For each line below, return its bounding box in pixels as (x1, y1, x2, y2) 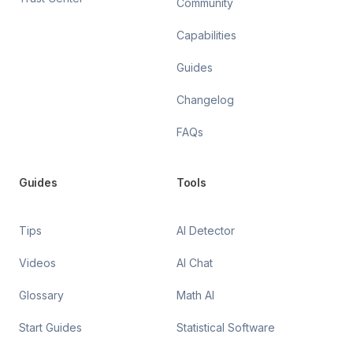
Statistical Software (176, 320, 275, 334)
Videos (19, 255, 56, 269)
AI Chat (176, 255, 213, 269)
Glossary (19, 288, 64, 302)
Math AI (176, 288, 214, 302)
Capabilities (176, 28, 236, 42)
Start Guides (19, 320, 82, 334)
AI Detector (176, 223, 235, 237)
